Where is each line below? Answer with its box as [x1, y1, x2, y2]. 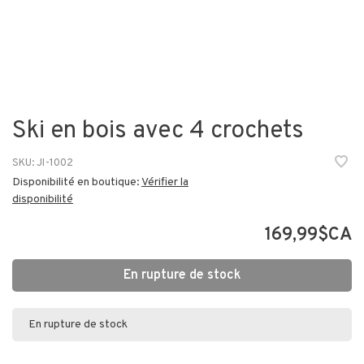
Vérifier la [141, 175, 188, 189]
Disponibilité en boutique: [12, 175, 141, 189]
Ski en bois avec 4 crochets [12, 116, 304, 146]
